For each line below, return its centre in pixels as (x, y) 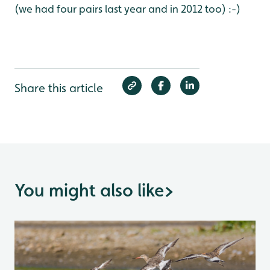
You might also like (89, 190)
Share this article (59, 88)
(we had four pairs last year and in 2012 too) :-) (127, 9)
